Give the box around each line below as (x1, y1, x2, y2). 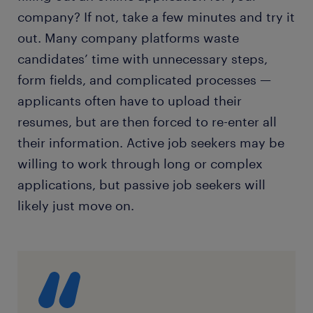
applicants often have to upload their (17, 93, 242, 109)
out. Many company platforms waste (17, 30, 239, 46)
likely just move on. (17, 198, 134, 214)
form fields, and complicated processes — (17, 72, 271, 88)
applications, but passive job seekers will (17, 177, 265, 193)
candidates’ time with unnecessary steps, (17, 51, 268, 67)
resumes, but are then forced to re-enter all (17, 114, 277, 130)
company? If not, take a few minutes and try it (17, 9, 295, 25)
